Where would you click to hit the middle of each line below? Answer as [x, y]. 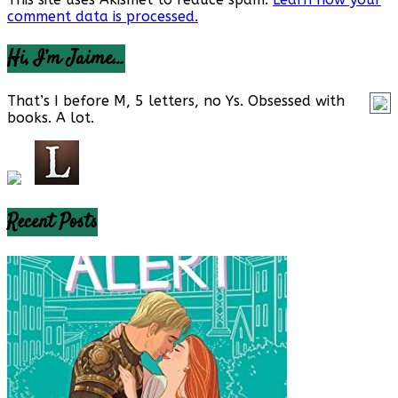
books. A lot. [51, 118]
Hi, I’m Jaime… [66, 59]
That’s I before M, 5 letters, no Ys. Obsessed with [176, 101]
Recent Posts [52, 223]
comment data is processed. [103, 17]
